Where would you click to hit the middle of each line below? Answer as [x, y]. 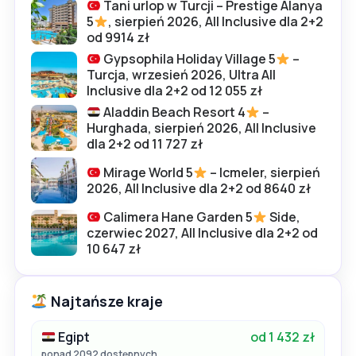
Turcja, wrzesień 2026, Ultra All [181, 75]
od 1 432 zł [282, 337]
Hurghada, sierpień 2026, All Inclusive [201, 128]
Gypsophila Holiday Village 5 [189, 59]
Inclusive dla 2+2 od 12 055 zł [174, 91]
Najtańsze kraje [105, 302]
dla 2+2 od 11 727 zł [145, 144]
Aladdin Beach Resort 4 [174, 112]
